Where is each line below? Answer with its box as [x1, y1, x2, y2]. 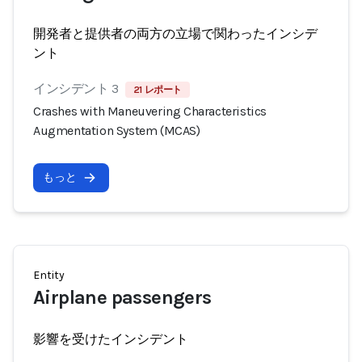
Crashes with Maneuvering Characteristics [33, 103, 267, 119]
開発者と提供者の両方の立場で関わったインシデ [33, 26, 318, 41]
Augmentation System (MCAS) [33, 123, 200, 138]
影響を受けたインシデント [33, 331, 188, 347]
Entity [33, 268, 65, 282]
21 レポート [133, 84, 183, 95]
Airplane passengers [33, 286, 212, 309]
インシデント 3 [33, 81, 119, 96]
